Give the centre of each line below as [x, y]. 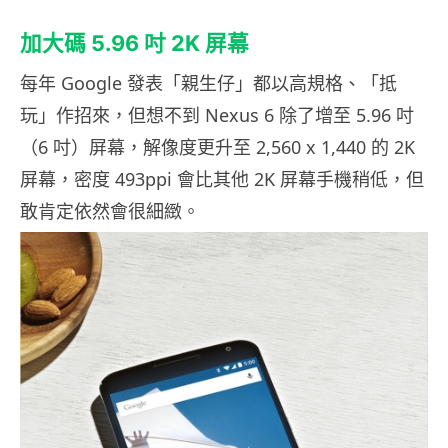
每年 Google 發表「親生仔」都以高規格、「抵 [208, 82]
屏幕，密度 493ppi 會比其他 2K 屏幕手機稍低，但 [222, 178]
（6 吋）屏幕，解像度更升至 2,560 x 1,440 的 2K [217, 146]
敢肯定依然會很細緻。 [110, 210]
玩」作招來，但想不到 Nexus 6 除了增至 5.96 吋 [217, 114]
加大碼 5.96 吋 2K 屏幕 [134, 42]
